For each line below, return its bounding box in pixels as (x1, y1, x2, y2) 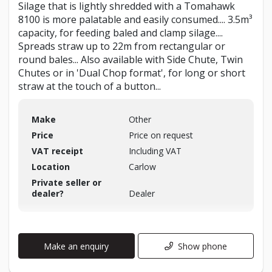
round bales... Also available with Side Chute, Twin (18, 53, 243, 67)
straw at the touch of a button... (18, 80, 161, 93)
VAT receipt (32, 145, 83, 157)
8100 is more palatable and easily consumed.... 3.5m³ (18, 13, 252, 27)
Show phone (177, 240, 227, 252)
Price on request (129, 129, 193, 141)
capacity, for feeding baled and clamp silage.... (18, 26, 223, 40)
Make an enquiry (44, 240, 109, 252)
